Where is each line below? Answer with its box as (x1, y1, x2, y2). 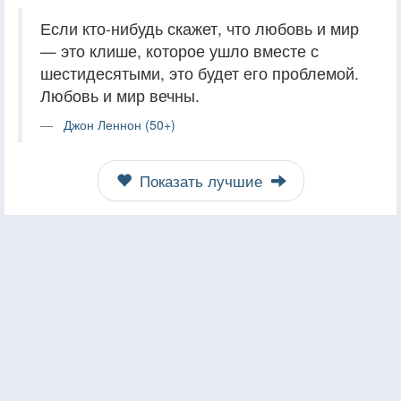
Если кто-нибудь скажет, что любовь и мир (40, 16, 359, 39)
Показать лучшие (134, 169, 267, 192)
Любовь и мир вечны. (40, 83, 200, 107)
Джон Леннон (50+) (64, 115, 175, 133)
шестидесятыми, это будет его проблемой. (40, 61, 359, 84)
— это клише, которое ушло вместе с (40, 38, 319, 62)
